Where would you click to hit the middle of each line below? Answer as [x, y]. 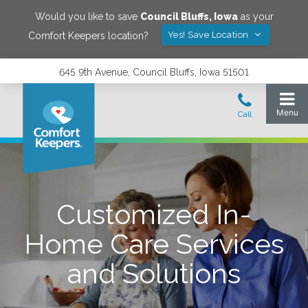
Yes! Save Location [209, 35]
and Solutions [154, 273]
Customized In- [154, 214]
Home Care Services [154, 244]
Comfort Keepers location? [88, 35]
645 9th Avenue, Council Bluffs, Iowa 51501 [154, 72]
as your [255, 16]
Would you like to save [87, 16]
